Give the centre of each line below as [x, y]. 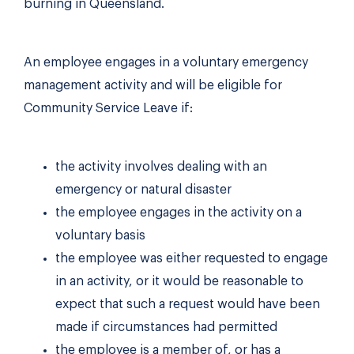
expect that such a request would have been [188, 305]
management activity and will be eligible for [153, 86]
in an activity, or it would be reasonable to [179, 282]
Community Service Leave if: [108, 109]
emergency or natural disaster [143, 190]
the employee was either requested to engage [192, 259]
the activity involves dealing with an [161, 167]
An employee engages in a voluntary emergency [166, 63]
